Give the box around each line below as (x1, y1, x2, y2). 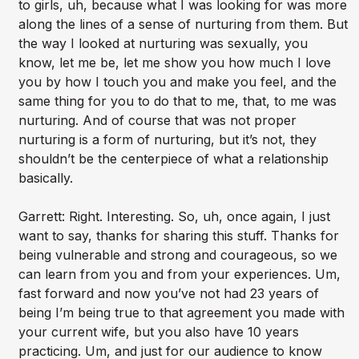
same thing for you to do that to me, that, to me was (18, 93, 337, 110)
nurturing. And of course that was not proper (18, 112, 296, 129)
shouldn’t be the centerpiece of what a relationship (18, 151, 329, 167)
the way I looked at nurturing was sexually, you (18, 35, 308, 52)
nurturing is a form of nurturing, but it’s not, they (18, 131, 317, 148)
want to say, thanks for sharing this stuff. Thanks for (18, 228, 339, 244)
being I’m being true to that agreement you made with (18, 305, 345, 321)
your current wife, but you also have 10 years (18, 324, 299, 341)
